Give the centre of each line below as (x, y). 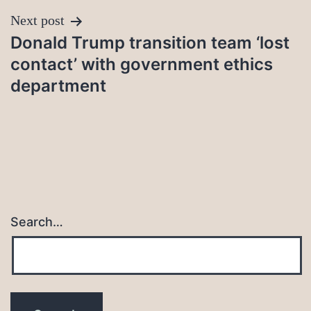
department (58, 86)
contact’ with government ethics (142, 65)
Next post (37, 20)
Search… (37, 222)
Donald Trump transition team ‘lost (150, 43)
